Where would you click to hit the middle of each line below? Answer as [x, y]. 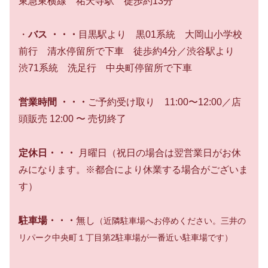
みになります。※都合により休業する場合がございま [133, 169]
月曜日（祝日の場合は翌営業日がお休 [159, 153]
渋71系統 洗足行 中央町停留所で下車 [110, 68]
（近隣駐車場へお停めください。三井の [170, 220]
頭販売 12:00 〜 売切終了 [72, 119]
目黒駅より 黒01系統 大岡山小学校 [160, 35]
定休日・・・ [47, 153]
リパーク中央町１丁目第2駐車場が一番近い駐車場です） [126, 237]
